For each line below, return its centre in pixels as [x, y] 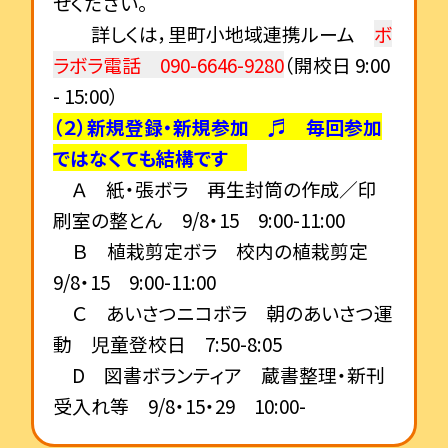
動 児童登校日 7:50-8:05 [167, 344]
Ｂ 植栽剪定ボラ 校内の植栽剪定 [219, 251]
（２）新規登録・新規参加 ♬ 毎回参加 [217, 127]
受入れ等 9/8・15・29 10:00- [179, 406]
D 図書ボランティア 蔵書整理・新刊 [218, 375]
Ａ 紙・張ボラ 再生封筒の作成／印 [214, 189]
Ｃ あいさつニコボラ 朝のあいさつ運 [222, 313]
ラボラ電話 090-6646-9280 [168, 65]
